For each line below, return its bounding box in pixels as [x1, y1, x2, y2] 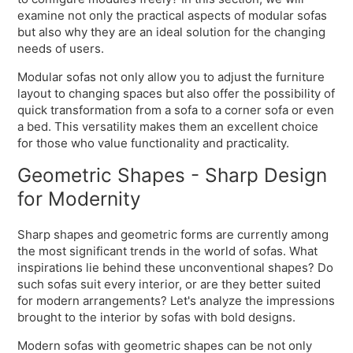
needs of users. [17, 40, 105, 56]
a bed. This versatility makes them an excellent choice [17, 118, 319, 134]
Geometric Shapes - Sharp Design [17, 162, 328, 187]
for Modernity [17, 186, 142, 210]
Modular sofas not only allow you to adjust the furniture [17, 69, 325, 84]
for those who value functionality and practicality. [17, 135, 290, 150]
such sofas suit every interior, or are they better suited [17, 276, 321, 292]
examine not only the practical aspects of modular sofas [17, 7, 328, 23]
